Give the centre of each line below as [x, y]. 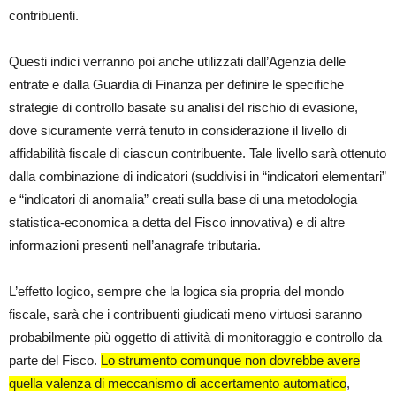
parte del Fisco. [55, 361]
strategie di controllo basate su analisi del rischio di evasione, [183, 108]
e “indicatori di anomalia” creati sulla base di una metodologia [183, 200]
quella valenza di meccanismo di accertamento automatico [178, 384]
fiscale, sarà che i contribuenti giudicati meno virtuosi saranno [185, 315]
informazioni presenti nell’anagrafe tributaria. [135, 246]
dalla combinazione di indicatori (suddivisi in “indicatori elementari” [198, 177]
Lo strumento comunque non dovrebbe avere [230, 361]
